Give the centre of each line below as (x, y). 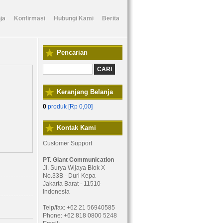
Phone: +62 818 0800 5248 (80, 216)
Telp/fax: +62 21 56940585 (79, 208)
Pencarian (72, 53)
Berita (111, 18)
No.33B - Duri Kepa (69, 176)
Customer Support (67, 143)
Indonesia (56, 192)
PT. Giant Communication (78, 160)
